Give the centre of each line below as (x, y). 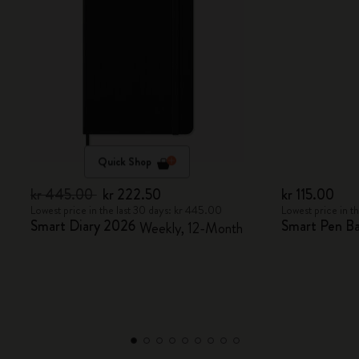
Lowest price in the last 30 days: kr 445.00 (127, 210)
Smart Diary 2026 (83, 226)
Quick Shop (124, 161)
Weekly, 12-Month (192, 228)
